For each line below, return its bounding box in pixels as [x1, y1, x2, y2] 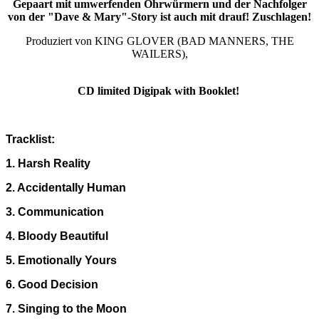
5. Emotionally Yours [6, 254, 117, 267]
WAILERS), [131, 48, 188, 61]
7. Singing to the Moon [6, 303, 127, 315]
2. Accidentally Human [6, 182, 126, 194]
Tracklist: [6, 133, 55, 146]
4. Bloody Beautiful [6, 230, 108, 243]
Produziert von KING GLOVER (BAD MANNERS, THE [25, 35, 294, 48]
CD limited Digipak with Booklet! [77, 85, 242, 98]
